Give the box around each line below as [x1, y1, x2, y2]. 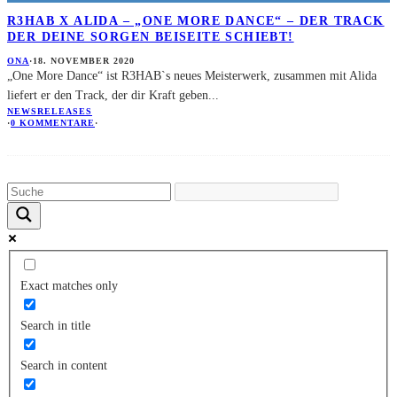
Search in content [19, 359, 107, 373]
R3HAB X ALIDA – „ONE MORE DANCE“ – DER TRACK [7, 13, 385, 27]
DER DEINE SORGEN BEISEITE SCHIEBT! [7, 29, 294, 43]
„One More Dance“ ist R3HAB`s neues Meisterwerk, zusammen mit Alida [7, 69, 377, 83]
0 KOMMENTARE [11, 118, 95, 128]
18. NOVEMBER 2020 [33, 56, 135, 66]
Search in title [19, 319, 90, 333]
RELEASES [37, 106, 92, 117]
